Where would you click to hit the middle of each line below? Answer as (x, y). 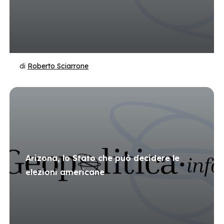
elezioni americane (65, 172)
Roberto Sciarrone (58, 66)
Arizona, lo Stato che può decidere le (102, 158)
